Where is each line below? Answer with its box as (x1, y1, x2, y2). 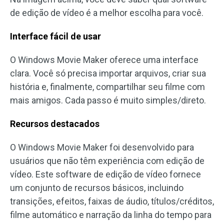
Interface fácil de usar (10, 31, 101, 42)
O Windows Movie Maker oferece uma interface (10, 54, 198, 65)
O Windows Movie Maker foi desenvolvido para (10, 142, 194, 153)
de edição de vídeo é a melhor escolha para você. (10, 7, 203, 18)
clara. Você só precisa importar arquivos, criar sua (10, 68, 206, 79)
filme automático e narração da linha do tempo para (10, 209, 211, 220)
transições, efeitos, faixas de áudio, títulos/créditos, (10, 196, 214, 207)
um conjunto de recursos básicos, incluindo (10, 182, 183, 193)
